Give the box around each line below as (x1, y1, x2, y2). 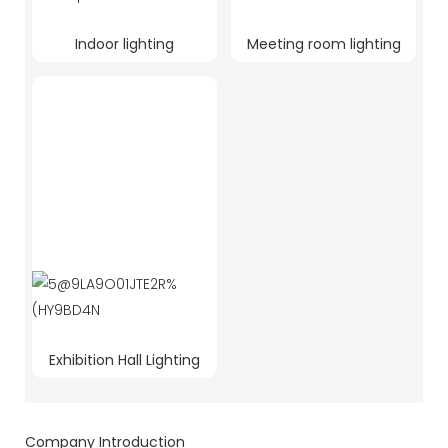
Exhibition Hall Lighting (49, 349, 200, 370)
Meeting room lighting (246, 33, 401, 54)
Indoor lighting (75, 33, 174, 54)
